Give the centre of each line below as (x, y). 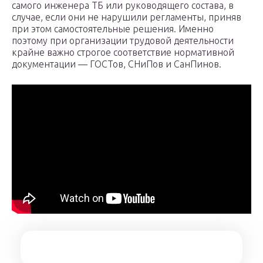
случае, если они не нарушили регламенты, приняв (127, 17)
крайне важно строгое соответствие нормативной (123, 53)
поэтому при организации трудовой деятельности (123, 41)
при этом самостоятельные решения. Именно (113, 29)
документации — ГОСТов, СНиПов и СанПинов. (117, 64)
